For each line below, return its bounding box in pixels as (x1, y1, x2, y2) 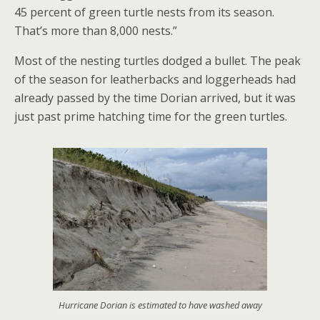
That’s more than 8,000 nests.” (14, 22, 177, 39)
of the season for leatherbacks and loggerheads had (14, 71, 296, 87)
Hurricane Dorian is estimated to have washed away (58, 298, 262, 311)
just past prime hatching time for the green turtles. (14, 108, 287, 124)
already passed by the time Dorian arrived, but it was (14, 89, 296, 106)
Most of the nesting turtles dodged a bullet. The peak (14, 52, 301, 69)
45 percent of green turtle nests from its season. (14, 4, 274, 20)
